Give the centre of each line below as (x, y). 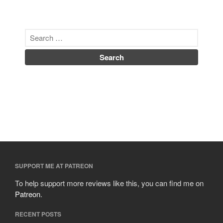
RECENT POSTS (38, 214)
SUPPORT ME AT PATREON (54, 166)
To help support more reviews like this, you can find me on (109, 183)
